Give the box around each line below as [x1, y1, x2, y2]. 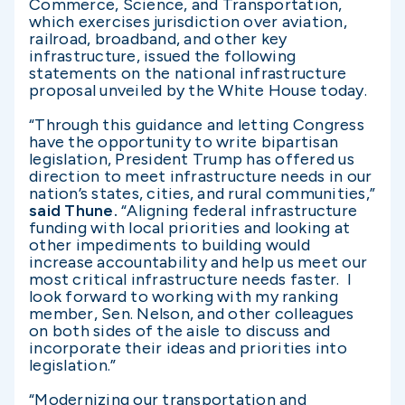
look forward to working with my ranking [29, 287, 338, 306]
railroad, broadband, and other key [29, 29, 287, 49]
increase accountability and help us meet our [29, 252, 367, 272]
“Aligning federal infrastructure [117, 201, 357, 221]
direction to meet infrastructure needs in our [29, 166, 372, 186]
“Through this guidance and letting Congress [29, 115, 364, 135]
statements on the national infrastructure [29, 63, 347, 83]
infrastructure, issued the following [29, 46, 296, 66]
